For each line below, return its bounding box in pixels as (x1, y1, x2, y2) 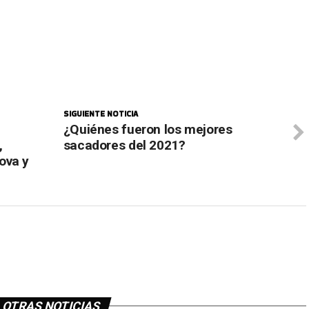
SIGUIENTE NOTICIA (63, 108, 138, 119)
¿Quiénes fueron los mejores (63, 121, 232, 137)
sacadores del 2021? (63, 137, 186, 153)
